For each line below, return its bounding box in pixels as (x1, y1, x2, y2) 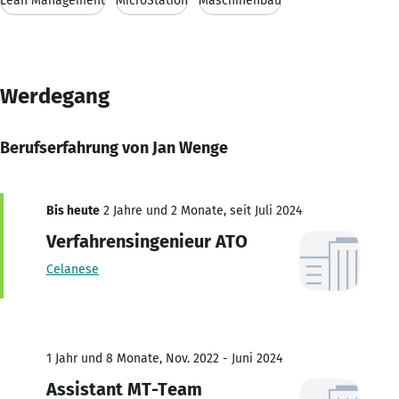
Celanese (46, 261, 99, 277)
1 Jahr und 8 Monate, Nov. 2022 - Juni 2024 (46, 350, 282, 366)
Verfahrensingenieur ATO (46, 230, 248, 252)
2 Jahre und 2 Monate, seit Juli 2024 (100, 202, 302, 218)
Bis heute (46, 202, 100, 218)
